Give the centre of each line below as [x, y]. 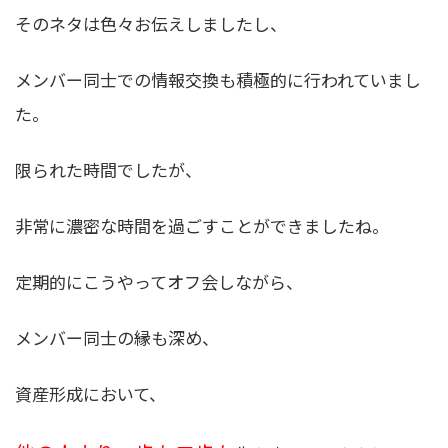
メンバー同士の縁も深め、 [117, 337]
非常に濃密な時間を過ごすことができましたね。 [202, 225]
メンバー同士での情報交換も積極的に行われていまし [218, 79]
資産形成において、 [90, 394]
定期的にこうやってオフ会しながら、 [159, 281]
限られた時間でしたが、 [108, 169]
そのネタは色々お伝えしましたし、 [151, 23]
